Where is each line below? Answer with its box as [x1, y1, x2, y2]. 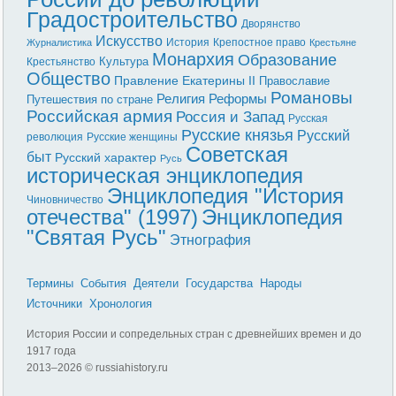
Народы [260, 276, 302, 290]
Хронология [89, 296, 153, 310]
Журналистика [27, 36, 93, 48]
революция [27, 130, 84, 143]
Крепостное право [213, 35, 307, 49]
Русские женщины [87, 130, 179, 143]
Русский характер [55, 150, 157, 164]
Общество [27, 68, 111, 88]
